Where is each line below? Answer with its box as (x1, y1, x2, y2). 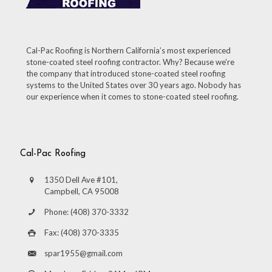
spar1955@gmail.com (44, 248, 123, 258)
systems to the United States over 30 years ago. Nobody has (26, 80, 241, 90)
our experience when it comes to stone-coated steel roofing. (26, 91, 239, 101)
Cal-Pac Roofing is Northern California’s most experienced (26, 45, 231, 55)
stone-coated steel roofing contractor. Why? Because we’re (26, 56, 234, 67)
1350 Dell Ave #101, (44, 174, 118, 185)
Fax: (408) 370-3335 (44, 227, 119, 237)
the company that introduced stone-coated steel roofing (26, 68, 225, 78)
